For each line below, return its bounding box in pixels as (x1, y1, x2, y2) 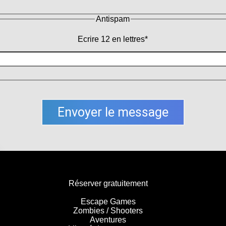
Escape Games (80, 197, 136, 206)
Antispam (96, 15, 130, 24)
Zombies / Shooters (73, 206, 143, 215)
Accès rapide (83, 160, 133, 169)
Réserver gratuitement (68, 179, 148, 188)
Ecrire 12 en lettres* (78, 34, 148, 43)
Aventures (90, 215, 126, 224)
